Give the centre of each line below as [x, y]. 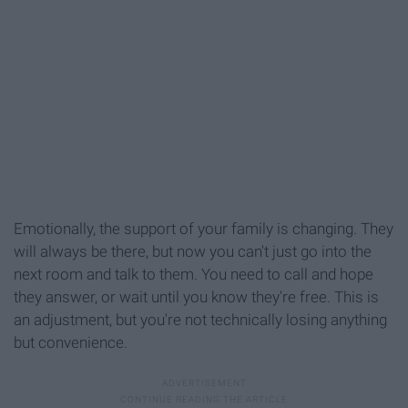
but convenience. [71, 343]
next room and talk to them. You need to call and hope [194, 275]
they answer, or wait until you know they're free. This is [196, 297]
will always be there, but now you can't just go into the [193, 252]
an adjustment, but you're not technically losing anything [200, 320]
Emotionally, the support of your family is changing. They [204, 229]
